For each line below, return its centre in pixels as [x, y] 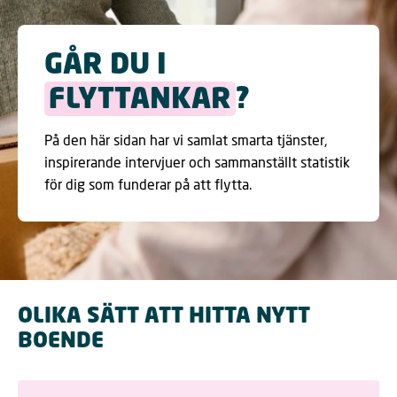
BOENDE [61, 343]
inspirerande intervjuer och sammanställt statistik [197, 161]
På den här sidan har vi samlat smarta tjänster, [186, 139]
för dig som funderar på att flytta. [148, 183]
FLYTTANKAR [140, 101]
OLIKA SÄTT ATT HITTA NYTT [164, 318]
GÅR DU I [105, 66]
